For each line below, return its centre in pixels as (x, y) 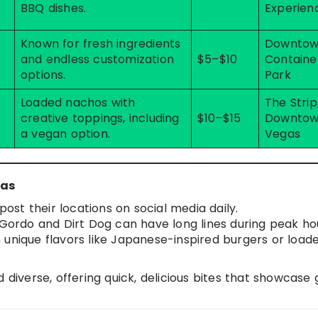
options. (43, 75)
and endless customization (97, 59)
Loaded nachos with (78, 103)
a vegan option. (65, 134)
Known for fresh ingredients (101, 44)
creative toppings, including (100, 118)
